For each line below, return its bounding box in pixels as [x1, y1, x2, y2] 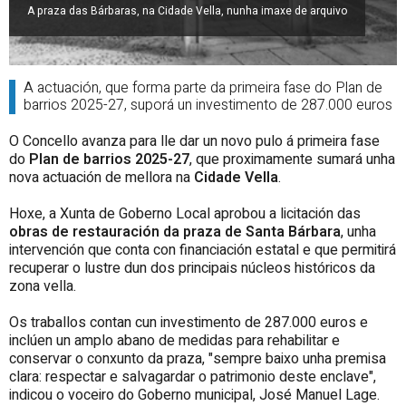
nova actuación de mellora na [9, 167, 194, 189]
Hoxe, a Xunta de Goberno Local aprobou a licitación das [9, 203, 361, 226]
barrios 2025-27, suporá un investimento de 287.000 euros [23, 94, 392, 117]
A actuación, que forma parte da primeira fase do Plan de [23, 77, 382, 100]
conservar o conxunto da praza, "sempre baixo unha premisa [9, 348, 386, 371]
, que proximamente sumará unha [189, 149, 395, 171]
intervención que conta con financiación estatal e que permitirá [9, 239, 396, 262]
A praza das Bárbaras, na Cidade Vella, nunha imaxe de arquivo [27, 3, 347, 20]
